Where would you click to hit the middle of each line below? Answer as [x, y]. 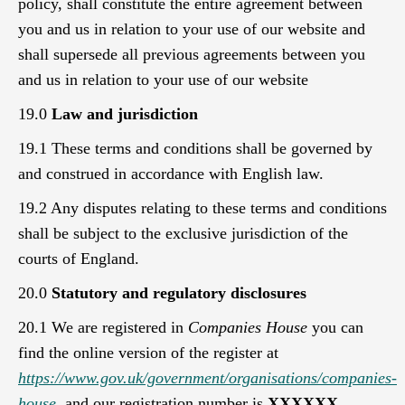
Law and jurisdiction [125, 114]
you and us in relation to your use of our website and [192, 29]
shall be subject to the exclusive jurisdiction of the [183, 233]
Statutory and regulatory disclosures [179, 293]
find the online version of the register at [148, 353]
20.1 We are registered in [103, 327]
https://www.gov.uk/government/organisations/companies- [207, 378]
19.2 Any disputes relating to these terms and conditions [202, 208]
